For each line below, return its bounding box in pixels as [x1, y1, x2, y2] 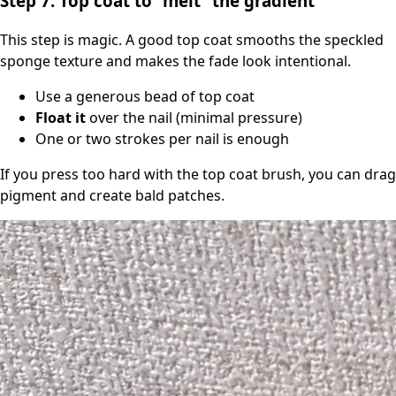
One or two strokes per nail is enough [35, 129, 289, 149]
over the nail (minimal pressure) [86, 108, 302, 128]
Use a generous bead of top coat [35, 87, 255, 107]
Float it [35, 108, 86, 128]
